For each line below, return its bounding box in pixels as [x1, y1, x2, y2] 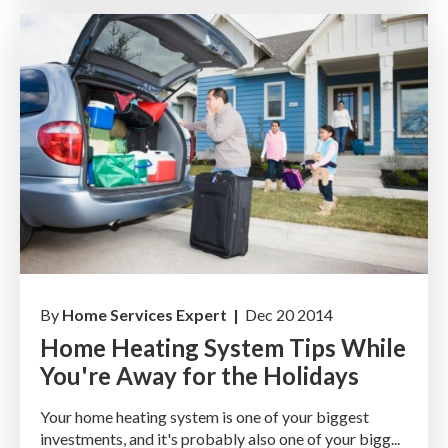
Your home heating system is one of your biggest [40, 407, 369, 427]
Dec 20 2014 [242, 305, 333, 325]
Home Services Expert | [62, 305, 242, 325]
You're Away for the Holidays [40, 361, 359, 391]
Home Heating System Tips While [40, 333, 406, 363]
